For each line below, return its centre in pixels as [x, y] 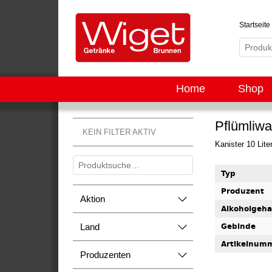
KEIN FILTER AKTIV [119, 132]
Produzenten [105, 255]
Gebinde [238, 226]
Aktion [93, 199]
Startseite [255, 25]
